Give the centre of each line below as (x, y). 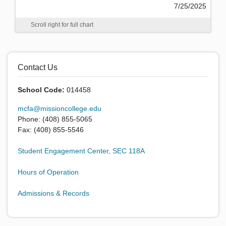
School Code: (42, 90)
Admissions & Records (53, 193)
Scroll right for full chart (62, 25)
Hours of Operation (48, 172)
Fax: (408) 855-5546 (51, 130)
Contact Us (38, 67)
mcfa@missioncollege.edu (60, 108)
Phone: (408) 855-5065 (55, 119)
